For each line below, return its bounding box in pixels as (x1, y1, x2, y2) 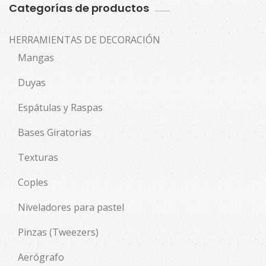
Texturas (18, 151, 58, 164)
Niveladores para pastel (18, 201, 124, 214)
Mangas (18, 51, 54, 64)
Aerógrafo (18, 251, 64, 264)
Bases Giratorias (18, 126, 91, 139)
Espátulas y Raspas (18, 101, 103, 114)
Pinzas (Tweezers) (18, 226, 99, 239)
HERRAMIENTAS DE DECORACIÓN (9, 33, 160, 46)
